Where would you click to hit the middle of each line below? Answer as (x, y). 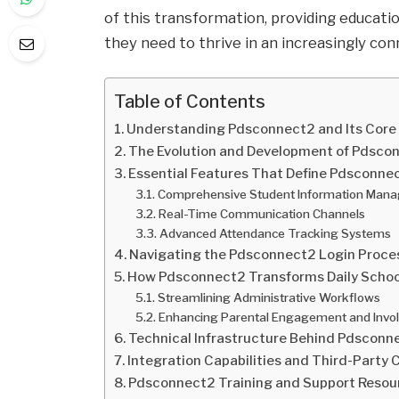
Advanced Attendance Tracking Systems (275, 234)
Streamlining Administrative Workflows (269, 298)
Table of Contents (190, 101)
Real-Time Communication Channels (261, 214)
